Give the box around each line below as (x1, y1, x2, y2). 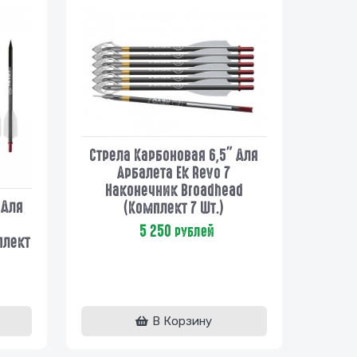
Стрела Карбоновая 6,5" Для (89, 146, 259, 164)
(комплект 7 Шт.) (124, 198, 225, 217)
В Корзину (152, 313, 213, 328)
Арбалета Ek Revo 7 (117, 163, 231, 182)
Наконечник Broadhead (104, 181, 243, 199)
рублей (171, 223, 215, 240)
